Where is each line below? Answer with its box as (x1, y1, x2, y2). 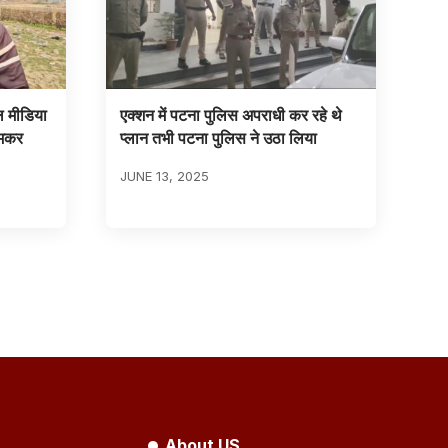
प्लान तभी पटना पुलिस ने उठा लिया (119, 127, 317, 148)
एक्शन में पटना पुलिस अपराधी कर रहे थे (119, 104, 342, 125)
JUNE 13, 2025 (119, 167, 209, 184)
